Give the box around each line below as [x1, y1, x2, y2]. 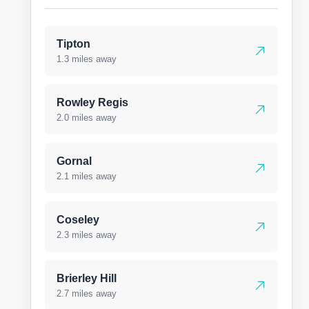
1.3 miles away [57, 54, 117, 64]
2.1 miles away [57, 171, 117, 181]
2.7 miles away [57, 288, 117, 299]
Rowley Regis [57, 97, 128, 108]
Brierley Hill [57, 272, 117, 284]
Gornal [57, 155, 92, 167]
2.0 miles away [57, 112, 117, 123]
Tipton [57, 38, 90, 50]
